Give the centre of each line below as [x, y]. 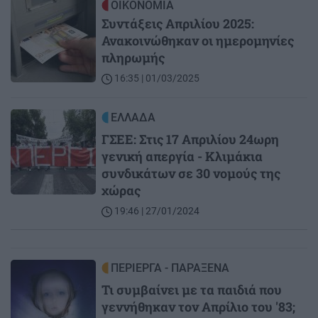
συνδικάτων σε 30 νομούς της [191, 174]
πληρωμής [133, 58]
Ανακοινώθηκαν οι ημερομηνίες [198, 41]
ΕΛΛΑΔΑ [133, 118]
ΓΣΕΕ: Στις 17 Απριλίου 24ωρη [190, 139]
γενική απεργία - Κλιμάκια [182, 157]
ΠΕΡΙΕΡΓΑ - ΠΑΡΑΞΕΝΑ [170, 268]
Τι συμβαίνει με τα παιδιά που [192, 290]
